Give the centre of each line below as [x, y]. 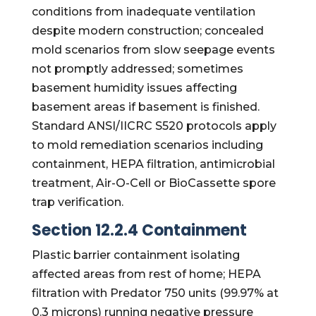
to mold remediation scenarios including [147, 145]
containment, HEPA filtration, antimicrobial [153, 164]
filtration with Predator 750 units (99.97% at [155, 293]
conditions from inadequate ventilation [143, 12]
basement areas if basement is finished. [145, 107]
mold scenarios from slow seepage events [153, 50]
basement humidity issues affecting [134, 88]
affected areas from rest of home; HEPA [146, 274]
